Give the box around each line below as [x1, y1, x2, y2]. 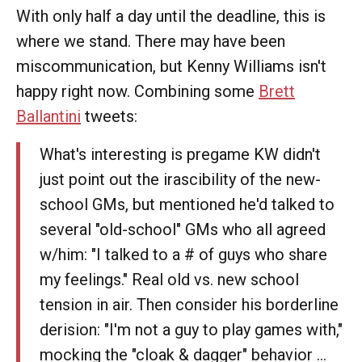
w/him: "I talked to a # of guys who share [40, 245, 327, 264]
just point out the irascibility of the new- [40, 170, 321, 189]
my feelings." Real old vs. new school [40, 270, 299, 289]
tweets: [81, 107, 137, 126]
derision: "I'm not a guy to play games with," [40, 320, 343, 339]
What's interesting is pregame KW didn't [40, 145, 321, 164]
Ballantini [16, 107, 81, 126]
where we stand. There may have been [16, 32, 285, 51]
